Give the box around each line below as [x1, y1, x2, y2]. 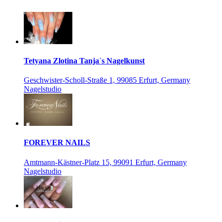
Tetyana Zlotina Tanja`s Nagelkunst [24, 56, 145, 65]
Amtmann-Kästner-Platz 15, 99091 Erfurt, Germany [24, 158, 187, 166]
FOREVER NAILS [24, 138, 90, 147]
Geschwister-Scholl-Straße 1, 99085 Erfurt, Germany [24, 76, 190, 85]
